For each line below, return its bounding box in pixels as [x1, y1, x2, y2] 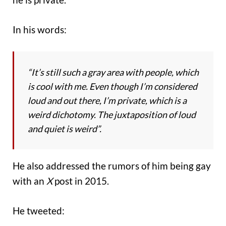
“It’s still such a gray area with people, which [28, 67, 199, 78]
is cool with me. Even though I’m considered [28, 81, 197, 92]
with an [13, 175, 46, 187]
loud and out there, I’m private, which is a [28, 95, 187, 106]
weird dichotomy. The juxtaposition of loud [28, 109, 196, 121]
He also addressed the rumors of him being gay [13, 160, 211, 172]
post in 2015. [52, 175, 109, 187]
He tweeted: [13, 204, 65, 216]
